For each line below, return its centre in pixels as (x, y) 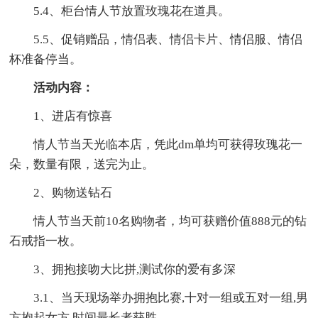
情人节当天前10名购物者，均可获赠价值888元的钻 (170, 221)
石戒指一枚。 (46, 241)
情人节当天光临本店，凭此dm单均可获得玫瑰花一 (168, 145)
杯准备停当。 (46, 60)
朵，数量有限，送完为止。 (82, 165)
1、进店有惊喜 (73, 116)
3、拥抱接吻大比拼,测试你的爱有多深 (135, 270)
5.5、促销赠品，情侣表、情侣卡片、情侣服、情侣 (168, 40)
